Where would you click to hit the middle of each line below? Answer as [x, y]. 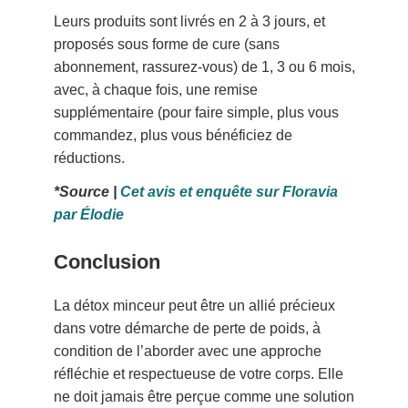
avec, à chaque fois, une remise [156, 90]
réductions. [90, 158]
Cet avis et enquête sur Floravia [229, 192]
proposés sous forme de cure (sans [167, 45]
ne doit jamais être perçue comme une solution [204, 397]
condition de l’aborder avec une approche [188, 352]
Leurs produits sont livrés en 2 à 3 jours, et [190, 22]
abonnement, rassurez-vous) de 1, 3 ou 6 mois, [205, 67]
